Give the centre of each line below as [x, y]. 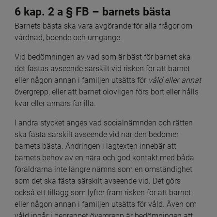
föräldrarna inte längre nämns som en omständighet [103, 170]
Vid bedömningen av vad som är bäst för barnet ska [103, 57]
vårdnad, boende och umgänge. [68, 38]
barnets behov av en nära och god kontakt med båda [104, 158]
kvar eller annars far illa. [55, 104]
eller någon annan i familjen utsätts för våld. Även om [106, 204]
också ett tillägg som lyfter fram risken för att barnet [103, 193]
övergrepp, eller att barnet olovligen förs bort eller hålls [107, 92]
